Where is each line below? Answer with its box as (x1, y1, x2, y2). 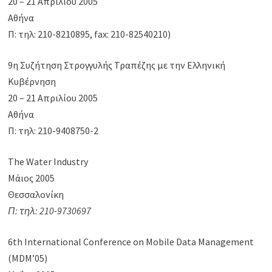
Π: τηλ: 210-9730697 (8, 205, 95, 217)
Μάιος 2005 (8, 172, 55, 185)
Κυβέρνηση (8, 75, 56, 88)
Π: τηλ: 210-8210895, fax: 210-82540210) (8, 28, 171, 41)
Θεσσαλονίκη (8, 188, 64, 201)
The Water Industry (8, 155, 89, 168)
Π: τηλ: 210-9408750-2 (8, 124, 99, 137)
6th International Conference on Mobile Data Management (8, 236, 254, 248)
